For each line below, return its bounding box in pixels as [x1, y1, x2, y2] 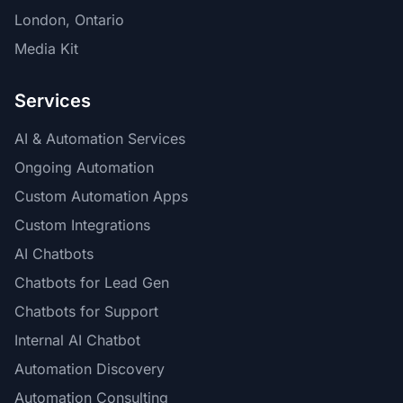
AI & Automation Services [14, 130, 185, 148]
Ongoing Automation [14, 158, 154, 176]
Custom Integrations [14, 216, 150, 234]
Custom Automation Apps [14, 187, 188, 205]
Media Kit [14, 40, 78, 58]
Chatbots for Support [14, 302, 158, 320]
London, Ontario [14, 11, 124, 29]
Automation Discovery [14, 360, 165, 378]
